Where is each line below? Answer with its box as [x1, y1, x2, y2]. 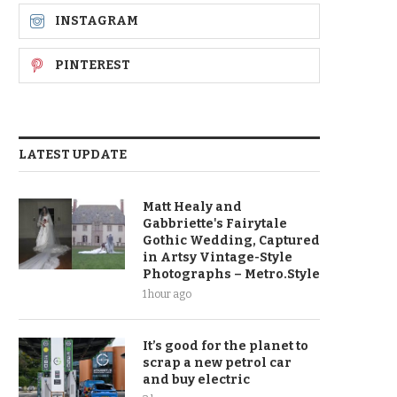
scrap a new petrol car [143, 355, 292, 370]
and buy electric [143, 372, 250, 387]
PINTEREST [55, 58, 130, 73]
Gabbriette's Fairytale [143, 216, 287, 231]
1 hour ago [143, 288, 191, 300]
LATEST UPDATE [19, 147, 127, 162]
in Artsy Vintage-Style [143, 250, 292, 265]
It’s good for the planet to [143, 339, 308, 354]
